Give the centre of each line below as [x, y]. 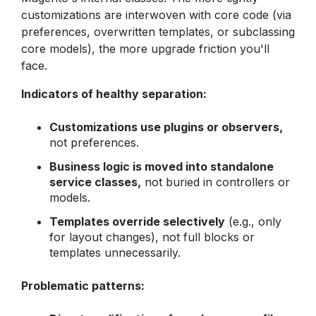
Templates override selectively [137, 221]
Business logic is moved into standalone [162, 166]
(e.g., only [253, 221]
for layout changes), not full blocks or [152, 237]
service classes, [95, 182]
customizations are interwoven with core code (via [156, 14]
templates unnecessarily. [115, 252]
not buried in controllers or [215, 182]
